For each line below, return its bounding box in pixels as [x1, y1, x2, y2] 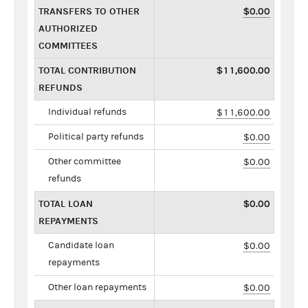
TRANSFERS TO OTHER [38, 5, 140, 17]
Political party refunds [48, 131, 144, 142]
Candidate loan [48, 239, 114, 251]
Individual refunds [48, 106, 126, 118]
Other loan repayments [48, 281, 146, 293]
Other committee [48, 155, 121, 167]
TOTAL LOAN [38, 197, 93, 210]
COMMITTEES [38, 39, 98, 52]
